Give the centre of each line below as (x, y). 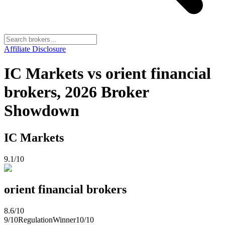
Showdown (42, 111)
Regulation (35, 219)
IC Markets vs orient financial (107, 74)
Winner (64, 219)
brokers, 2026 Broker (76, 92)
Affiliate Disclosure (35, 49)
